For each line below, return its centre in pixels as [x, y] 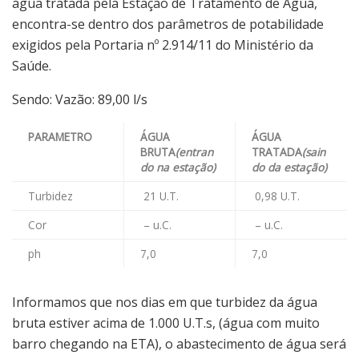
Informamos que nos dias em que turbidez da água [165, 302]
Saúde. [32, 65]
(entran [194, 151]
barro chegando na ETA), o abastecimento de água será [179, 343]
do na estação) [178, 167]
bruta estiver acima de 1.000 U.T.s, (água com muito [166, 323]
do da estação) [289, 167]
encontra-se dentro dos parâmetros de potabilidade [168, 24]
